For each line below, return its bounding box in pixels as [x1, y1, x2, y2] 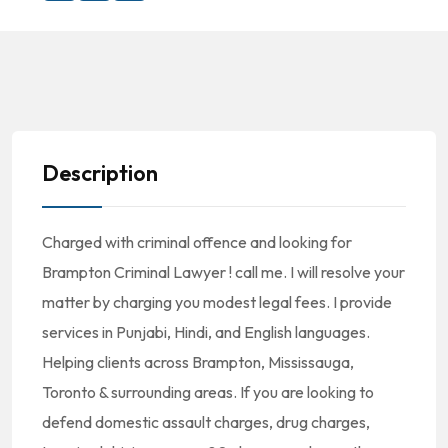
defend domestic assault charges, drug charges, [42, 412, 370, 432]
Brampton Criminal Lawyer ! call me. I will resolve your [42, 262, 405, 282]
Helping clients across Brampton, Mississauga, [42, 352, 354, 372]
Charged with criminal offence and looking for [42, 232, 352, 252]
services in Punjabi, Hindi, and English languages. [42, 322, 370, 342]
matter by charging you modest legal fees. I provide [42, 292, 392, 312]
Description [42, 159, 158, 187]
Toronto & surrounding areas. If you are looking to [42, 382, 374, 402]
